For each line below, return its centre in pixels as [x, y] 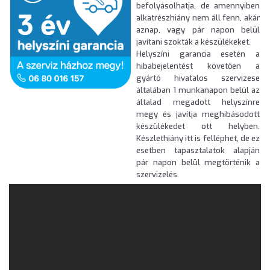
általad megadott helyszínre [198, 102]
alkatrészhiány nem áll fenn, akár [198, 18]
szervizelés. [158, 175]
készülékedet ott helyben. [198, 127]
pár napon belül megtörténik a [198, 163]
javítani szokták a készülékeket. [193, 42]
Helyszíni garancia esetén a [198, 54]
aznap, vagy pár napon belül [198, 30]
